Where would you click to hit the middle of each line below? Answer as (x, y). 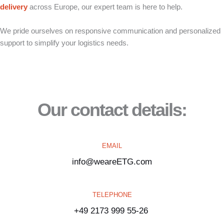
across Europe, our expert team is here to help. (105, 7)
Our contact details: (112, 110)
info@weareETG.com (112, 162)
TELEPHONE (112, 195)
